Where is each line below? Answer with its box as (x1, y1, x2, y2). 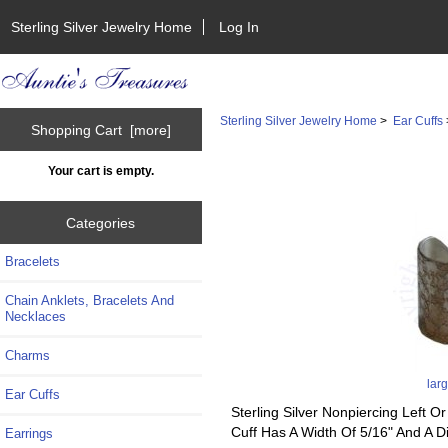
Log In (219, 18, 260, 35)
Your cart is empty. (47, 164, 154, 178)
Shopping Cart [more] (30, 121, 171, 138)
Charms (5, 348, 50, 364)
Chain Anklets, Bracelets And (5, 293, 174, 309)
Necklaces (5, 309, 66, 325)
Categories (66, 214, 136, 231)
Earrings (5, 426, 53, 442)
